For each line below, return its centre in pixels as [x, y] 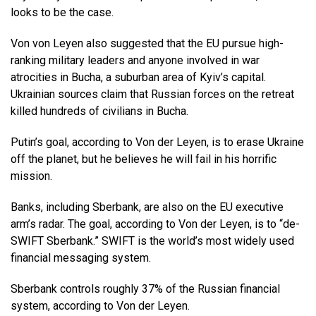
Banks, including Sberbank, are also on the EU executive [147, 207]
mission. [33, 176]
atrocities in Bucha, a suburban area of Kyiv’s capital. [138, 78]
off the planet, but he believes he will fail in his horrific [144, 159]
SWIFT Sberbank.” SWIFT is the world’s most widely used [152, 241]
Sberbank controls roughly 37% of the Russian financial [145, 289]
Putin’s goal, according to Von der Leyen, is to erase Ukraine [157, 142]
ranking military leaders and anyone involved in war [135, 61]
